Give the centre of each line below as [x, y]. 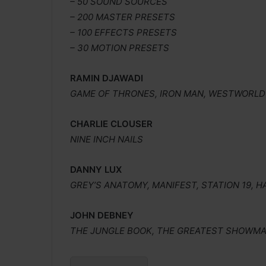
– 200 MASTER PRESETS [123, 17]
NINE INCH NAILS [107, 139]
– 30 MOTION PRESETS [120, 47]
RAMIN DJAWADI [107, 78]
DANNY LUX [96, 169]
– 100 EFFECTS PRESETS [123, 32]
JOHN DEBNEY [102, 215]
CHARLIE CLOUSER [111, 123]
